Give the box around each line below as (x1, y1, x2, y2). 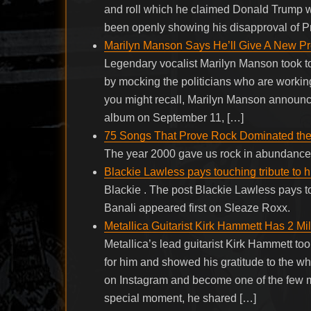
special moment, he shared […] (104, 292, 257, 304)
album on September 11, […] (104, 111, 244, 124)
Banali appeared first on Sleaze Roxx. (104, 201, 291, 214)
